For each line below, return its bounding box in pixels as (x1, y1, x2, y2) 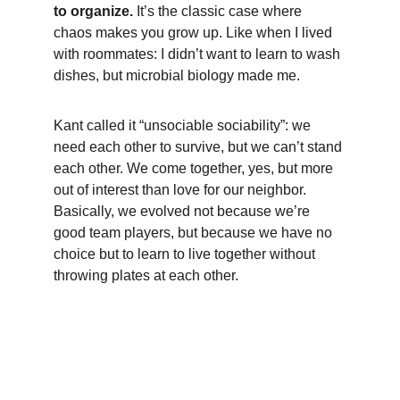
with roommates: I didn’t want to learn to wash (54, 46, 344, 62)
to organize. (54, 4, 137, 19)
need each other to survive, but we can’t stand (54, 139, 346, 154)
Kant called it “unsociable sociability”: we (54, 118, 314, 133)
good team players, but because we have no (54, 225, 336, 240)
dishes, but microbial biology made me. (54, 68, 300, 83)
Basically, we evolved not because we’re (54, 204, 313, 219)
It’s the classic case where (137, 4, 305, 19)
